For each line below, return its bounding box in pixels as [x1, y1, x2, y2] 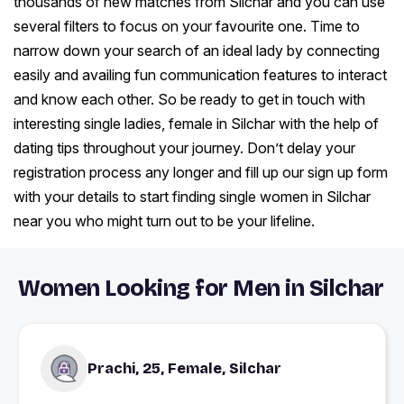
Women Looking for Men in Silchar [18, 275, 383, 303]
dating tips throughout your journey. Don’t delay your [14, 139, 355, 158]
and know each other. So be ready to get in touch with [14, 90, 365, 109]
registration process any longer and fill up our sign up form [14, 163, 388, 182]
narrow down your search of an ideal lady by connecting [14, 41, 380, 60]
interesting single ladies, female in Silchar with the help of [14, 115, 379, 133]
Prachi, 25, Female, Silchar [87, 360, 281, 378]
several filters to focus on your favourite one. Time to [14, 17, 360, 36]
